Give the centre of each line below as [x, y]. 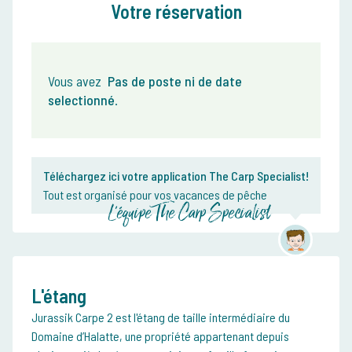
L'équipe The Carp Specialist [189, 213]
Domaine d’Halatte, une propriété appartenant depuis [160, 336]
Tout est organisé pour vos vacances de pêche [155, 195]
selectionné [81, 100]
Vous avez [76, 81]
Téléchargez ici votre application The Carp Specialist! [176, 176]
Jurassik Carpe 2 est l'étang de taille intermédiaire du [161, 317]
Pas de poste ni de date [175, 81]
